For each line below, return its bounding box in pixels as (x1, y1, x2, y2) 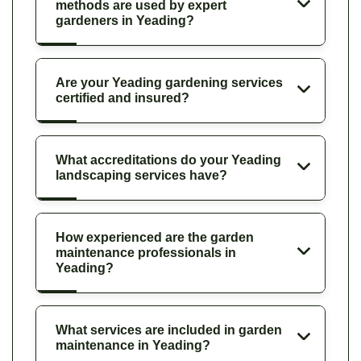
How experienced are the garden (56, 230, 254, 244)
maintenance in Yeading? (56, 338, 210, 352)
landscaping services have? (56, 168, 227, 182)
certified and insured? (56, 90, 189, 105)
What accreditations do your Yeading (56, 152, 281, 167)
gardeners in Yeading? (56, 13, 194, 27)
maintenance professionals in (56, 245, 236, 259)
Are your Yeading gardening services (56, 75, 283, 89)
